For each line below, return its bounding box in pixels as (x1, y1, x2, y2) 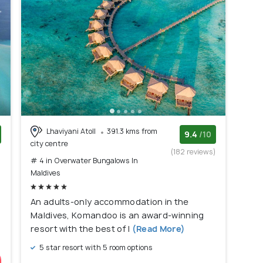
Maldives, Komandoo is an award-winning (31, 210, 204, 221)
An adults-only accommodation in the (31, 196, 189, 208)
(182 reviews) (171, 146, 216, 157)
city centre (31, 139, 68, 149)
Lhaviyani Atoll (45, 126, 97, 136)
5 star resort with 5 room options (38, 242, 153, 253)
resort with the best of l (31, 223, 130, 235)
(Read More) (130, 223, 186, 235)
